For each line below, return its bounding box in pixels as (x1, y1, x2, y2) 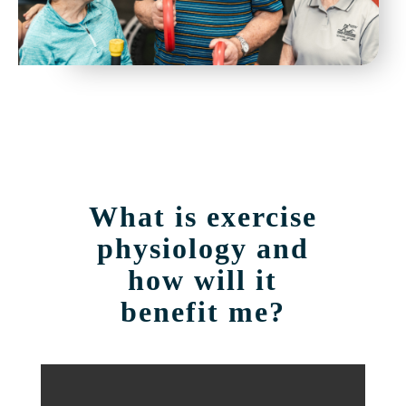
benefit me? (120, 295, 285, 328)
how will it (128, 263, 278, 296)
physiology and (96, 231, 309, 265)
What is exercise (88, 199, 317, 233)
